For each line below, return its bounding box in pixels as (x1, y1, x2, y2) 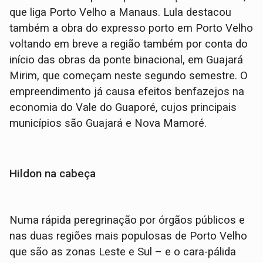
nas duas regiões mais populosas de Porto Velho (9, 229, 248, 242)
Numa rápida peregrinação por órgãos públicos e (9, 213, 245, 227)
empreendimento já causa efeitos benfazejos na (9, 85, 245, 98)
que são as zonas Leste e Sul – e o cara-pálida (9, 245, 237, 258)
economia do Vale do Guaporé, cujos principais (9, 100, 237, 114)
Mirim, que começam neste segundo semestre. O (9, 69, 248, 82)
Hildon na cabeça (9, 166, 96, 180)
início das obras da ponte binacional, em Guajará (9, 53, 244, 66)
